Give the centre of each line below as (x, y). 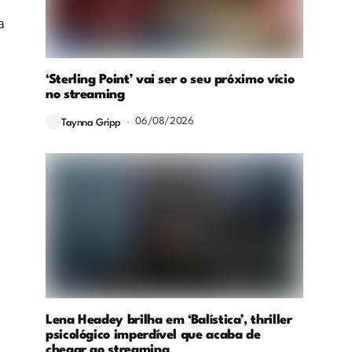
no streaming (85, 95)
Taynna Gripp (91, 123)
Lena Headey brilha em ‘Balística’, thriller (169, 320)
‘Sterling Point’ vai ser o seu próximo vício (170, 80)
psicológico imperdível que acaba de (153, 335)
